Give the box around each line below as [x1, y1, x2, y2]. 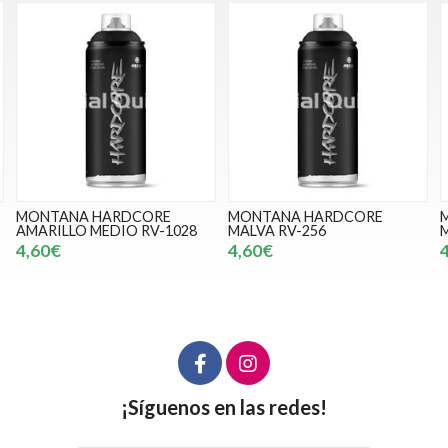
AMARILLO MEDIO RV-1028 [16, 222, 197, 240]
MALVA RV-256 [228, 222, 326, 240]
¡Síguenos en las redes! [121, 395, 327, 420]
